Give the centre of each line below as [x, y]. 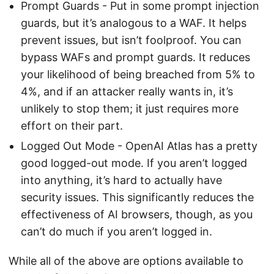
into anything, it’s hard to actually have [121, 180]
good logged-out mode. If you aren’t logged [134, 163]
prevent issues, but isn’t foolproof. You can [131, 40]
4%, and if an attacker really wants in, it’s [127, 91]
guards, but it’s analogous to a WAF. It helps [134, 23]
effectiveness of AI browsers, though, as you [137, 214]
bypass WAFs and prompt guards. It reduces [135, 57]
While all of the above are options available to [126, 261]
